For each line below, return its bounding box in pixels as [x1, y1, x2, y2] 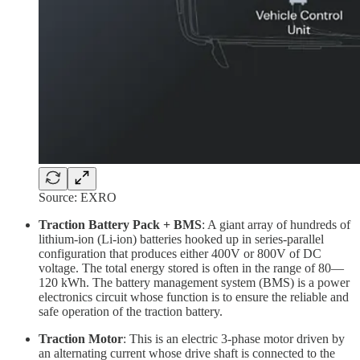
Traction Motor [39, 331, 123, 346]
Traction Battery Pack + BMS [39, 217, 202, 231]
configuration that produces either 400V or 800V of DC [39, 246, 321, 260]
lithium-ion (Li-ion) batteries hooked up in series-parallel [39, 231, 324, 246]
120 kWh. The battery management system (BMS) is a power [39, 275, 350, 289]
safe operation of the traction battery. [39, 304, 223, 318]
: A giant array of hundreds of [202, 217, 350, 231]
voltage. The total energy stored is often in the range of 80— [39, 260, 344, 275]
